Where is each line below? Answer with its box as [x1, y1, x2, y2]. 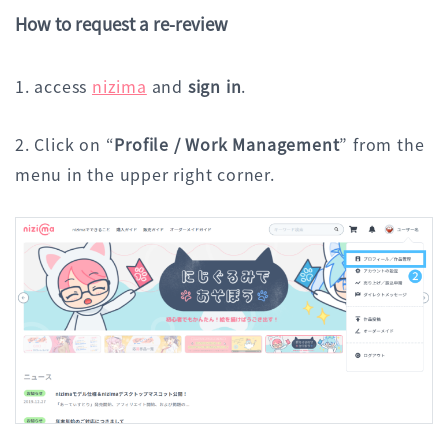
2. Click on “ [15, 132, 115, 157]
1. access [15, 74, 93, 99]
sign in [187, 74, 242, 99]
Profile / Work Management [114, 132, 340, 157]
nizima [92, 74, 147, 99]
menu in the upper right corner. [15, 162, 275, 187]
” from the [339, 132, 425, 157]
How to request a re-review [15, 11, 228, 37]
